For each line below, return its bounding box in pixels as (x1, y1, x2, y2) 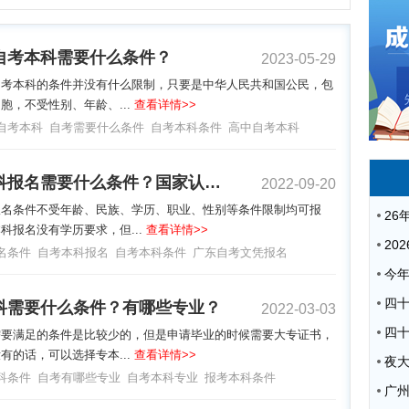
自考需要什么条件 (49, 120, 144, 134)
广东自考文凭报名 (193, 245, 288, 259)
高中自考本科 (228, 120, 299, 134)
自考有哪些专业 (37, 370, 121, 384)
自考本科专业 (127, 370, 198, 384)
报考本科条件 (204, 370, 276, 384)
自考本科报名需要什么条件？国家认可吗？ (204, 173, 221, 192)
